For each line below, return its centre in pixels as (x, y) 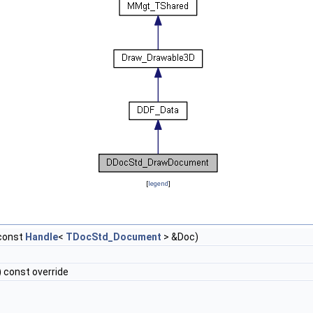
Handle (42, 237)
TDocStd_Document (114, 237)
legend (158, 184)
